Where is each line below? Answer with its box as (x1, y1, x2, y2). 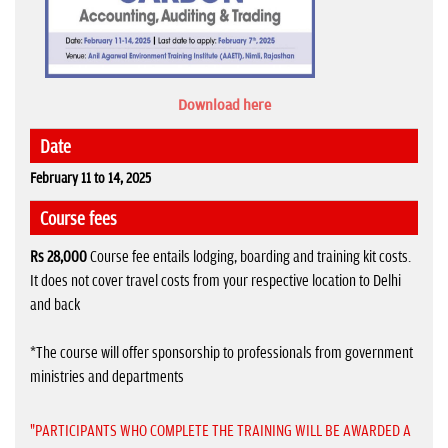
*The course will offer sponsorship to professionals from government (30, 343, 413, 362)
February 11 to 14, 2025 (30, 169, 151, 187)
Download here (177, 96, 271, 114)
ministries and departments (30, 367, 184, 386)
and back (30, 295, 80, 314)
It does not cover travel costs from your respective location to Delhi (30, 271, 401, 290)
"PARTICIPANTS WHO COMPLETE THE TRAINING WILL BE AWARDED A (30, 421, 411, 440)
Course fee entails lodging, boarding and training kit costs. (90, 247, 411, 266)
